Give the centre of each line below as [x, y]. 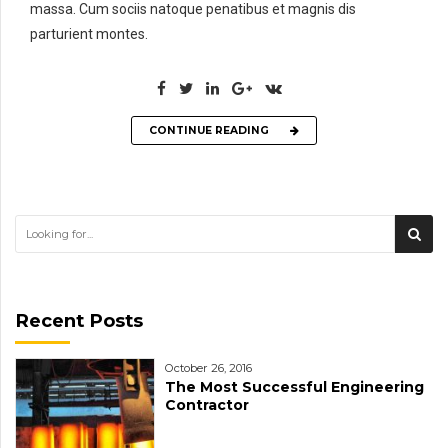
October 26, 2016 [208, 367]
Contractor [207, 404]
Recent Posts [79, 321]
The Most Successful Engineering [294, 386]
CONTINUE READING [209, 130]
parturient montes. [89, 34]
